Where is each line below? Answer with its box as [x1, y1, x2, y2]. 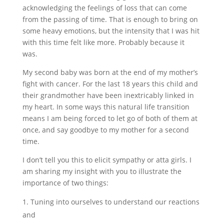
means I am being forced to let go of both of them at [22, 113, 197, 123]
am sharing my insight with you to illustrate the [22, 166, 181, 176]
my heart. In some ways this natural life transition [22, 102, 189, 111]
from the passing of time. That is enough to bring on [22, 14, 198, 24]
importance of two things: [22, 178, 108, 187]
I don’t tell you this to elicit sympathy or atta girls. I [22, 155, 191, 164]
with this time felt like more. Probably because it [22, 37, 184, 47]
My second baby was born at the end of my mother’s [22, 67, 198, 77]
